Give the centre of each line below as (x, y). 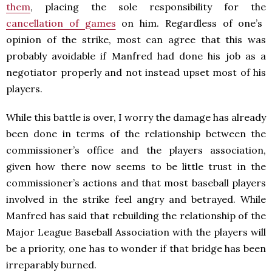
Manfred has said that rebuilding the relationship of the (136, 215)
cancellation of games (61, 23)
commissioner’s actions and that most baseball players (136, 182)
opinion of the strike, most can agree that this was (136, 39)
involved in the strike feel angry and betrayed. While (136, 199)
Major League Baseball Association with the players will (136, 232)
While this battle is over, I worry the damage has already (136, 117)
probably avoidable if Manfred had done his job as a (136, 56)
